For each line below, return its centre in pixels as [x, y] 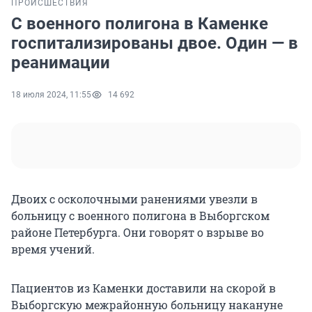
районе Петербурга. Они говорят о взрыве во [138, 233]
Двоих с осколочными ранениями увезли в [134, 199]
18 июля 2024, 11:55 [51, 95]
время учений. [53, 249]
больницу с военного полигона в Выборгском [140, 216]
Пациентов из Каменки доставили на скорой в [143, 288]
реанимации [61, 63]
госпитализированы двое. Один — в [155, 44]
